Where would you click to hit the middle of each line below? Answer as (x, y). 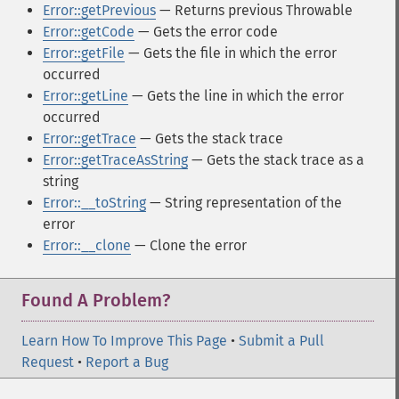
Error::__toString (94, 203)
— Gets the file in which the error (231, 53)
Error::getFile (84, 53)
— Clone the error (189, 245)
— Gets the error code (206, 32)
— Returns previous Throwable (254, 10)
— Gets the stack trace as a (276, 160)
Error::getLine (85, 96)
